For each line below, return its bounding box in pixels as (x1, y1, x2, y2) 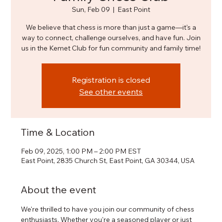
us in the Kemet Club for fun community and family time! (21, 44, 201, 53)
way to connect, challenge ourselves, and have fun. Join (21, 33, 201, 43)
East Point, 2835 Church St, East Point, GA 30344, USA (21, 156, 195, 166)
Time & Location (21, 126, 95, 139)
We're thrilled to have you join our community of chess (21, 205, 196, 214)
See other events (79, 87, 143, 97)
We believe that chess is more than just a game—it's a (26, 23, 196, 32)
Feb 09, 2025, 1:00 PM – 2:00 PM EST (21, 147, 142, 156)
